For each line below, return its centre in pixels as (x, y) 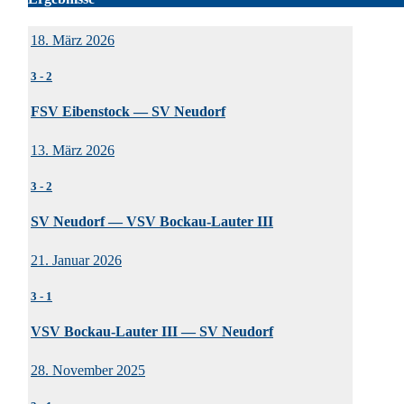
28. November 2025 (88, 371)
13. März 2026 (73, 151)
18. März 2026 (73, 41)
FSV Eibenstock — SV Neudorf (128, 111)
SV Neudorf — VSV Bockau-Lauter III (152, 221)
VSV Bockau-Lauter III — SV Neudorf (152, 331)
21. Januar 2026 (76, 261)
